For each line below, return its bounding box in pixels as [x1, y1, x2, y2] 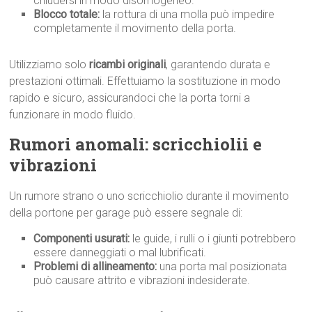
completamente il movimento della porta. [33, 22, 237, 35]
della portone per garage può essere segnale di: [9, 206, 243, 219]
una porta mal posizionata [157, 260, 288, 273]
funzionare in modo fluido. [9, 108, 136, 121]
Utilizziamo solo [9, 58, 90, 71]
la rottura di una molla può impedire [100, 8, 275, 21]
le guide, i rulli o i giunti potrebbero [130, 232, 297, 245]
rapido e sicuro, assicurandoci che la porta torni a [9, 91, 251, 104]
